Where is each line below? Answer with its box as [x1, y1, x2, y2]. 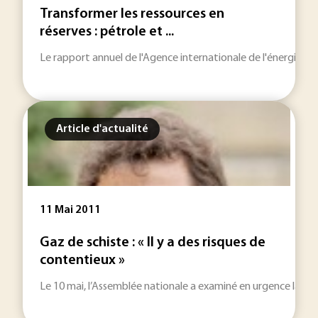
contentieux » [40, 253, 125, 268]
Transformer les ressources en [40, 7, 224, 21]
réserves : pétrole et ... [40, 25, 174, 39]
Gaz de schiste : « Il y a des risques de [40, 236, 265, 250]
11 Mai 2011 [40, 204, 101, 216]
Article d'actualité [56, 124, 148, 135]
